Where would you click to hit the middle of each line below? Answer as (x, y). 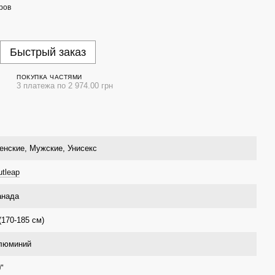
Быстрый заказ (48, 52)
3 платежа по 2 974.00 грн (65, 85)
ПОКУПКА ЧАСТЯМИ (49, 77)
